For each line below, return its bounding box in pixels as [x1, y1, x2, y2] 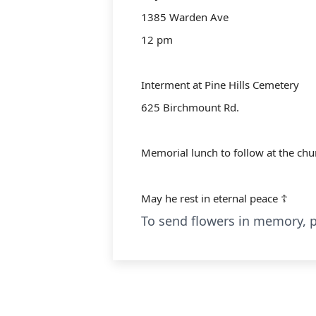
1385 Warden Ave [141, 10, 229, 24]
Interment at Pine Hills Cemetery [141, 78, 299, 92]
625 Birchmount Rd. [141, 100, 239, 114]
